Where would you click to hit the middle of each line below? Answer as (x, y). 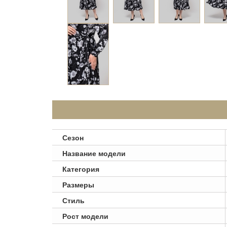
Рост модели (85, 216)
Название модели (94, 153)
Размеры (78, 184)
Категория (81, 169)
